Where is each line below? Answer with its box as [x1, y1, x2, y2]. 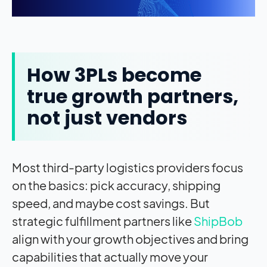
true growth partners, [27, 82, 238, 110]
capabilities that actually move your [12, 249, 208, 264]
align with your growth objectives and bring [12, 231, 249, 246]
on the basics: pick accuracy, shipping [12, 177, 221, 193]
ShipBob [194, 213, 243, 228]
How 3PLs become [27, 61, 201, 88]
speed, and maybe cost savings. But [12, 195, 210, 210]
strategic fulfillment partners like [12, 213, 194, 228]
